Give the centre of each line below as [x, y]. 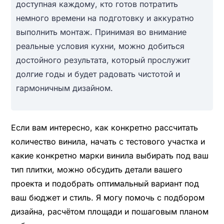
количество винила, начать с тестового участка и [108, 141]
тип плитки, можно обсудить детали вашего [96, 169]
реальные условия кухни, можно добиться [100, 46]
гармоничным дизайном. [64, 88]
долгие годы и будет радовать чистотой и [98, 74]
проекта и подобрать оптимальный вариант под [105, 183]
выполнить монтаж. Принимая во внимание [101, 32]
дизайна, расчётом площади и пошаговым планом [109, 211]
